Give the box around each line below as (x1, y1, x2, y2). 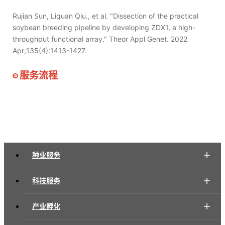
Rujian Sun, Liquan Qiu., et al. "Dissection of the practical (13, 12, 199, 21)
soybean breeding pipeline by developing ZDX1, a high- (13, 23, 196, 32)
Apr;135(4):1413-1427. (13, 46, 87, 55)
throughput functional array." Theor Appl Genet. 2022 (13, 35, 188, 44)
